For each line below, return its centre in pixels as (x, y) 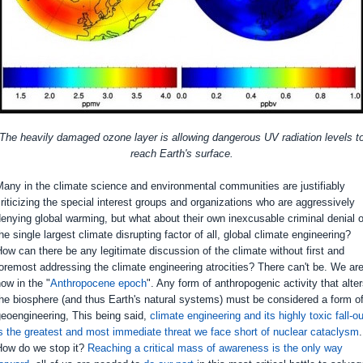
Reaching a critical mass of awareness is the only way (215, 348)
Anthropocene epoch (98, 283)
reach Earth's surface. (181, 154)
